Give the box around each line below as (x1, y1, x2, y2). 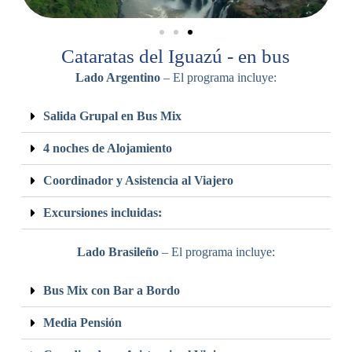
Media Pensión (42, 315, 122, 329)
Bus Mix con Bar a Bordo (42, 283, 180, 297)
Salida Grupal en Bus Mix (42, 108, 181, 123)
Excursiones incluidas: (42, 205, 162, 219)
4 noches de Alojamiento (42, 141, 172, 155)
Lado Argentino (75, 70, 160, 84)
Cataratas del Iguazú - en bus (61, 45, 291, 67)
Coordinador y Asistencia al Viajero (42, 173, 233, 187)
